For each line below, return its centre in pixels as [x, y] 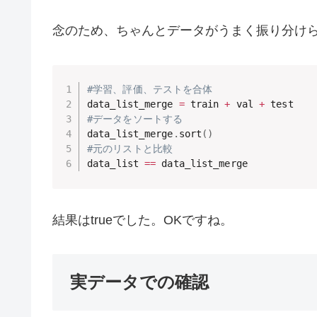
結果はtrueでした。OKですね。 [143, 220]
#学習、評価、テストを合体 [150, 90]
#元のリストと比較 [130, 149]
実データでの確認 [139, 282]
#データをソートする [135, 119]
